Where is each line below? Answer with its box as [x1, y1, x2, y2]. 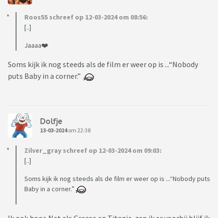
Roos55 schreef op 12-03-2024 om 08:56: [24, 13, 148, 22]
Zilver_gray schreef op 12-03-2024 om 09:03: [24, 146, 162, 155]
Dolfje [40, 116, 62, 126]
